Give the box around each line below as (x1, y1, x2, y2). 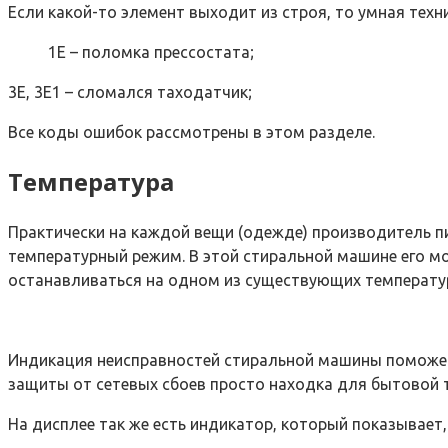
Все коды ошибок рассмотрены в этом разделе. (8, 122, 375, 141)
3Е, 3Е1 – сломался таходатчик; (8, 82, 252, 101)
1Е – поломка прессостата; (48, 42, 254, 61)
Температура (8, 164, 174, 198)
